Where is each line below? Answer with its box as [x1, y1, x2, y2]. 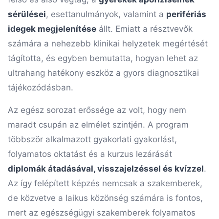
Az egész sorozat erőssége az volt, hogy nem [8, 105, 186, 115]
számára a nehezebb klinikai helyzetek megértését [8, 39, 208, 48]
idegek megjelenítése [8, 24, 96, 34]
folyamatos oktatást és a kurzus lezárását [8, 149, 172, 159]
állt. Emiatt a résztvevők [96, 24, 193, 34]
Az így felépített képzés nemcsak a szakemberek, [8, 178, 202, 188]
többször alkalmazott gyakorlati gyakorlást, [8, 134, 177, 144]
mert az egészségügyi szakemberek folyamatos [8, 208, 196, 218]
